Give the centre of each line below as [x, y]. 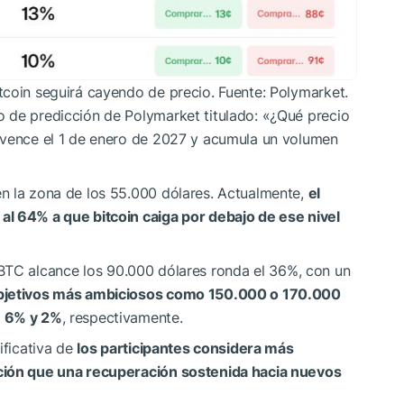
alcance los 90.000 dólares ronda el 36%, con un [187, 271]
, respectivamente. [122, 318]
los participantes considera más [185, 349]
